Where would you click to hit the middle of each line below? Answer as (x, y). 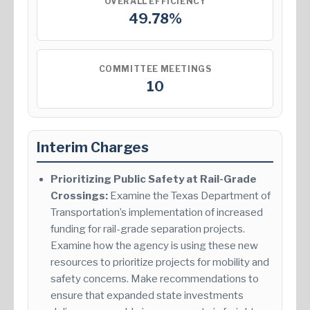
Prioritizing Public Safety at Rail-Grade (154, 180)
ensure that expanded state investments (147, 296)
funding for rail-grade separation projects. (148, 229)
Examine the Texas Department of (189, 196)
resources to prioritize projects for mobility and (160, 263)
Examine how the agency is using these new (154, 246)
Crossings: (79, 196)
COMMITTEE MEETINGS (155, 69)
